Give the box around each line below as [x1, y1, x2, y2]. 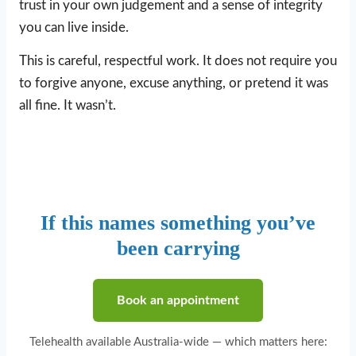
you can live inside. [19, 20, 129, 34]
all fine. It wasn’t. [19, 98, 116, 112]
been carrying [116, 236, 240, 260]
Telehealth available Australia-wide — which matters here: [29, 335, 327, 348]
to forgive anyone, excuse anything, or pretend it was [19, 75, 328, 90]
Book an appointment [117, 293, 239, 307]
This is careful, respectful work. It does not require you [19, 53, 337, 68]
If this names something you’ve [41, 211, 315, 234]
